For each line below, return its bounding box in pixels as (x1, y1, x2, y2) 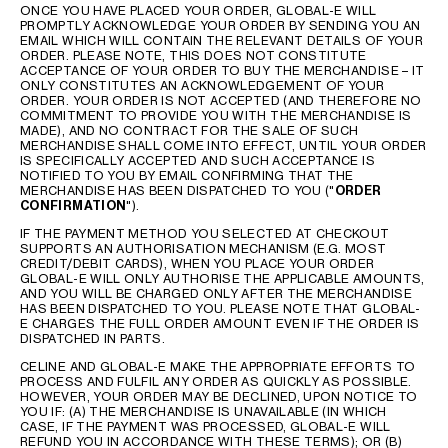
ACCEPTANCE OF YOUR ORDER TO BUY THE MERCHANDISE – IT (20, 63, 425, 78)
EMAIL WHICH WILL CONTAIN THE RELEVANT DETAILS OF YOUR (20, 33, 424, 48)
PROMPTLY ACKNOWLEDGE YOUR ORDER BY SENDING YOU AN (20, 18, 421, 33)
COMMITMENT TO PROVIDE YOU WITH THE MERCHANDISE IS (20, 108, 412, 123)
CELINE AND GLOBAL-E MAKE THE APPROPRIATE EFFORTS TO (20, 359, 416, 374)
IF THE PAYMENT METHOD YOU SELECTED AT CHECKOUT (20, 226, 390, 241)
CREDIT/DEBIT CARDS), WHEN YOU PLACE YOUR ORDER (20, 256, 375, 271)
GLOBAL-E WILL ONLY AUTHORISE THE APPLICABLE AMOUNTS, (20, 271, 425, 286)
